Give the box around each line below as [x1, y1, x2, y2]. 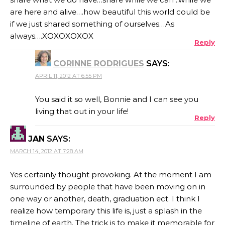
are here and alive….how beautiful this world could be [10, 7, 210, 17]
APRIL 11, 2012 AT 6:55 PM [35, 72, 102, 79]
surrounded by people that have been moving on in [10, 181, 205, 191]
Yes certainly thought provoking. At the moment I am [10, 169, 211, 179]
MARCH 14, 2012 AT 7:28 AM [10, 147, 83, 155]
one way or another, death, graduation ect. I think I [10, 193, 200, 203]
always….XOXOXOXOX [10, 31, 93, 41]
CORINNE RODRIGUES [53, 58, 144, 68]
